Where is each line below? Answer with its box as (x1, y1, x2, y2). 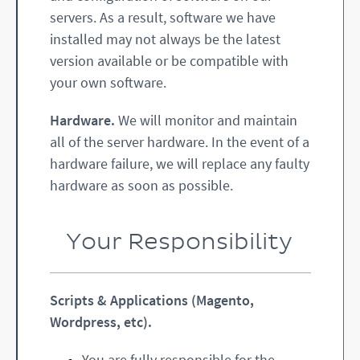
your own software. (50, 73, 166, 92)
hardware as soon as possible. (50, 176, 233, 195)
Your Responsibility (66, 228, 292, 257)
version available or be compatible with (50, 51, 288, 71)
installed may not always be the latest (50, 30, 280, 49)
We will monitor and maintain (115, 111, 297, 130)
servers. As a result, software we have (50, 8, 276, 27)
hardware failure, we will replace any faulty (50, 154, 309, 174)
